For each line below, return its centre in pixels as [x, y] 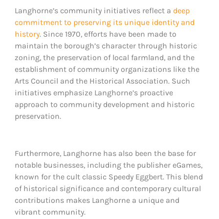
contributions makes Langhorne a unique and [97, 200]
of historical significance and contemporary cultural [108, 189]
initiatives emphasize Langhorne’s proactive [94, 93]
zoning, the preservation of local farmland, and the [105, 58]
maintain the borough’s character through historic [106, 46]
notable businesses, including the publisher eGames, [109, 165]
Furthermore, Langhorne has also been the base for [105, 153]
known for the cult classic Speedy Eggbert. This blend [109, 177]
